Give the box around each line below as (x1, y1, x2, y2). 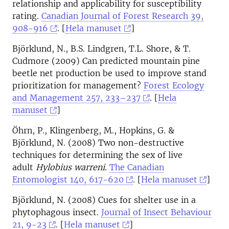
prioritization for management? (12, 80, 144, 90)
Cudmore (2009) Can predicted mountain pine (12, 56, 200, 66)
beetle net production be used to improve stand (12, 68, 207, 78)
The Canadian (109, 162, 164, 172)
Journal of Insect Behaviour (101, 207, 212, 217)
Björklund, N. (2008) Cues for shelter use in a (12, 195, 196, 205)
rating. (12, 11, 41, 21)
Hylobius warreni (36, 162, 105, 172)
